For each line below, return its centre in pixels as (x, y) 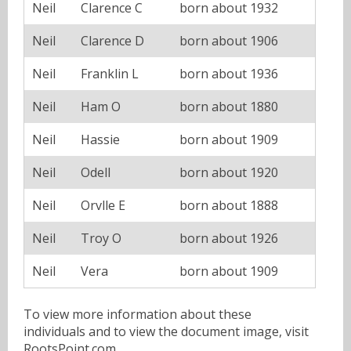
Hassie (100, 140)
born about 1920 (229, 173)
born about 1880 (229, 107)
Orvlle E (103, 206)
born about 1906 (229, 41)
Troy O (101, 239)
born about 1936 (229, 74)
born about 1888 (229, 206)
